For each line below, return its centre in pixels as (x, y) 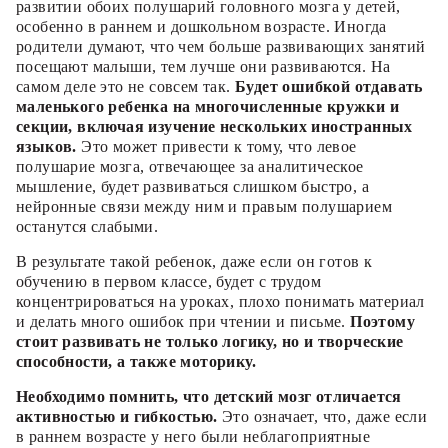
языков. (46, 147)
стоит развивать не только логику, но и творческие (210, 342)
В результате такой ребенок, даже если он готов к (194, 262)
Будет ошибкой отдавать (326, 87)
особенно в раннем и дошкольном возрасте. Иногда (201, 27)
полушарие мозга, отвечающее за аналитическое (190, 167)
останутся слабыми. (87, 227)
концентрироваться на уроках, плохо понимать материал (220, 302)
